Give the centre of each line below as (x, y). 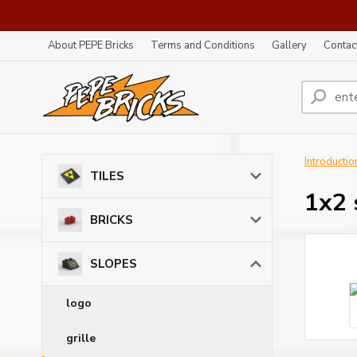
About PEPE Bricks (91, 45)
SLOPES (114, 264)
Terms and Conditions (203, 45)
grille (81, 338)
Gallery (289, 45)
